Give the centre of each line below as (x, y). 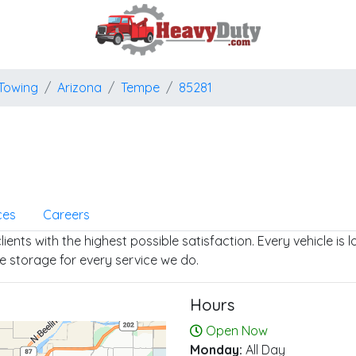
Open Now (237, 331)
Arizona (79, 87)
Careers (66, 215)
